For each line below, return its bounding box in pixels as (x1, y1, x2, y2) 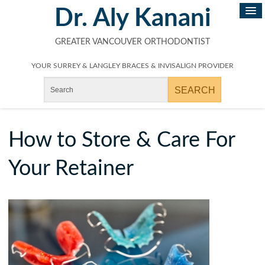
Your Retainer (8, 158, 134, 179)
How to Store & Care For (8, 130, 235, 151)
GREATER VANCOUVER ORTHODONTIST (55, 38, 210, 46)
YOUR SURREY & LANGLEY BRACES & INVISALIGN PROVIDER (31, 62, 234, 69)
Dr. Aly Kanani (54, 6, 211, 31)
